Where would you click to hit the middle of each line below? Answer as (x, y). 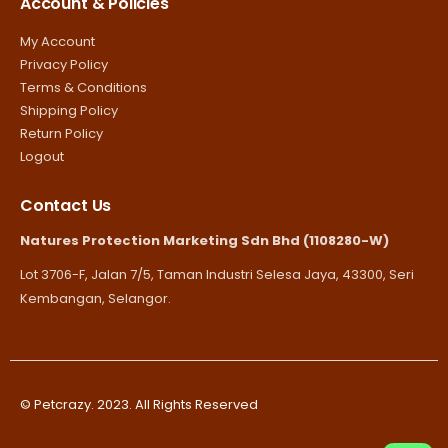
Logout (42, 156)
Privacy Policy (64, 64)
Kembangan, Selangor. (95, 299)
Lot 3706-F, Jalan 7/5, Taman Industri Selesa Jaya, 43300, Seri (217, 275)
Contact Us (66, 206)
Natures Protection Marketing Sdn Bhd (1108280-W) (204, 241)
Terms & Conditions (83, 87)
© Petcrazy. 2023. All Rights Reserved (139, 405)
